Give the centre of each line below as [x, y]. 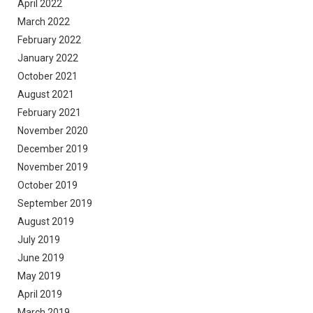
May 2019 [39, 276]
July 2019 [39, 239]
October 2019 [48, 185]
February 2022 [49, 39]
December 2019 [53, 148]
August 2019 [46, 221]
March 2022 [44, 21]
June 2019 [41, 257]
